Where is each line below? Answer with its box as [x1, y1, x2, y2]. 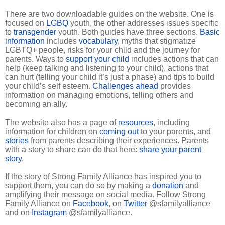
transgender [14, 28, 56, 37]
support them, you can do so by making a [5, 181, 152, 190]
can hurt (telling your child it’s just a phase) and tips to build [5, 73, 214, 82]
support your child [66, 55, 129, 64]
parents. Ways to [5, 55, 66, 64]
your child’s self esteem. [5, 82, 92, 91]
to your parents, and [139, 127, 211, 136]
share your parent [139, 145, 201, 154]
